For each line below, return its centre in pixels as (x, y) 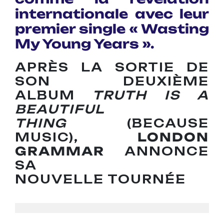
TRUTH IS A (151, 95)
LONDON (173, 137)
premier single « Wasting (112, 29)
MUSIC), (76, 137)
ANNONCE (157, 151)
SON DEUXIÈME (112, 81)
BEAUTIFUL (60, 109)
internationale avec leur (112, 14)
